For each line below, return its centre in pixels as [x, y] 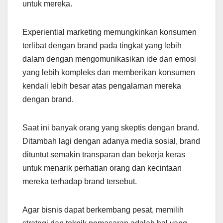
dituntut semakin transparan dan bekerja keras [104, 155]
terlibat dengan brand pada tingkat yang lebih [102, 46]
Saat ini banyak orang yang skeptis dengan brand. [111, 128]
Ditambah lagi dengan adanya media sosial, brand [111, 141]
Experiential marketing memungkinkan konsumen [110, 32]
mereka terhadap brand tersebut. [80, 182]
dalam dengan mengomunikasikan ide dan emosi [109, 59]
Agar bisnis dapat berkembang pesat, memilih [103, 210]
